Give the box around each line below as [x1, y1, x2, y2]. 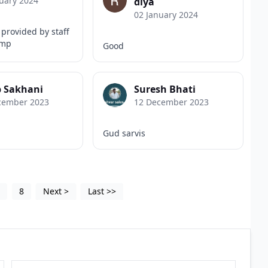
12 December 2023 [134, 96, 209, 108]
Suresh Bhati [134, 82, 196, 96]
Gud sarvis [103, 127, 146, 139]
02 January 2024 [134, 8, 199, 20]
